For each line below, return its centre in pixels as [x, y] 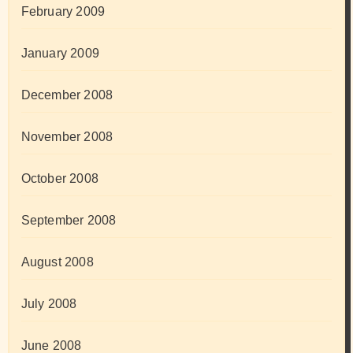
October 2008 [59, 179]
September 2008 [69, 221]
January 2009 [60, 54]
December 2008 [67, 95]
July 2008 [49, 304]
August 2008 [57, 262]
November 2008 [67, 137]
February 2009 [63, 12]
